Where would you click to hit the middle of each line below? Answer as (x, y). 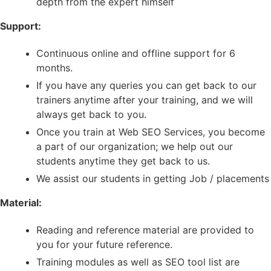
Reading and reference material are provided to (145, 230)
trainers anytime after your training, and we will (145, 100)
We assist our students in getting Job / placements (153, 178)
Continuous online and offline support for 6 (136, 53)
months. (54, 67)
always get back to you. (91, 114)
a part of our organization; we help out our (135, 146)
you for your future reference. (104, 244)
